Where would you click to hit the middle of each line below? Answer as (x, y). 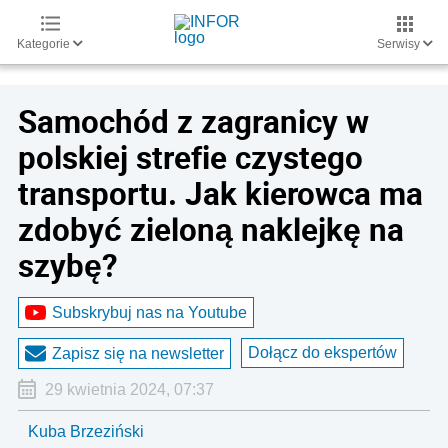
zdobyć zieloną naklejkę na (211, 229)
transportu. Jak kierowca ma (220, 193)
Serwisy (400, 44)
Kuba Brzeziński (86, 431)
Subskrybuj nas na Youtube (149, 312)
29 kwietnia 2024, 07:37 (129, 389)
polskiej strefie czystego (190, 157)
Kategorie (45, 44)
